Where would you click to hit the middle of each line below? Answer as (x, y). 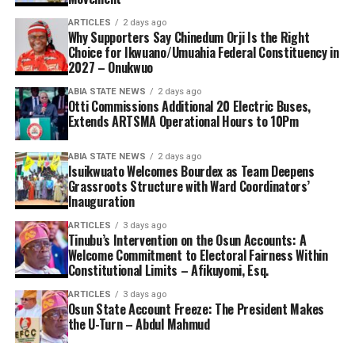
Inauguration (101, 202)
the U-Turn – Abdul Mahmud (139, 324)
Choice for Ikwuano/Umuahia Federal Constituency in (203, 53)
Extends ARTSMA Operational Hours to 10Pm (183, 122)
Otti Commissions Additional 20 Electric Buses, (189, 107)
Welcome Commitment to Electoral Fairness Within (198, 256)
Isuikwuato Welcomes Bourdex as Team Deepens (191, 172)
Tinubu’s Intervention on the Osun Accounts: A (187, 240)
